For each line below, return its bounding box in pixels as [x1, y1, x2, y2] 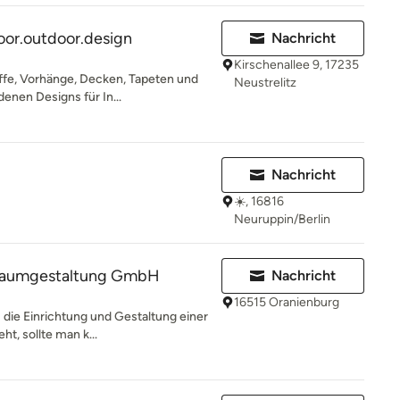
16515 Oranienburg [234, 295, 339, 310]
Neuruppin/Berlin [234, 212, 330, 227]
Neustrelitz [234, 75, 296, 90]
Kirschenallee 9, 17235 [234, 57, 359, 72]
